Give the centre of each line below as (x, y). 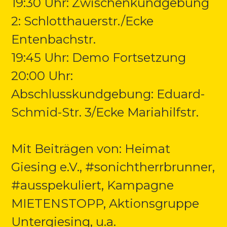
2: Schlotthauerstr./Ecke (83, 21)
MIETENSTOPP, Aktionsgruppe (105, 203)
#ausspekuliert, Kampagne (93, 185)
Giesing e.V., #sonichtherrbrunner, (113, 167)
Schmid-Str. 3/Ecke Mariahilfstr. (105, 112)
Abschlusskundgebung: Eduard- (108, 94)
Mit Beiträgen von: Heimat (91, 148)
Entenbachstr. (54, 39)
